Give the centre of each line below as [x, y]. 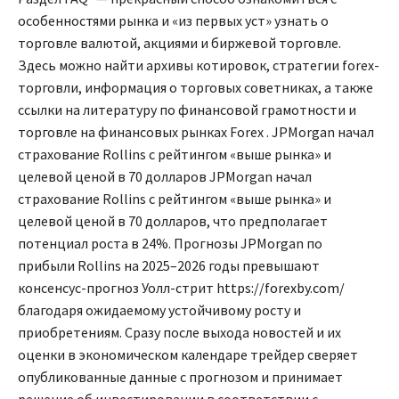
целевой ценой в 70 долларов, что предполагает [173, 221]
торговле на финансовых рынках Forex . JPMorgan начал [196, 132]
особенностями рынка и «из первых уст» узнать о [173, 21]
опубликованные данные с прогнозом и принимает [180, 377]
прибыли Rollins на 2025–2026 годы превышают [169, 266]
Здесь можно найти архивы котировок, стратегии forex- [199, 65]
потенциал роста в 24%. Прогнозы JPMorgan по [170, 244]
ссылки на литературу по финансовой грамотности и [187, 110]
